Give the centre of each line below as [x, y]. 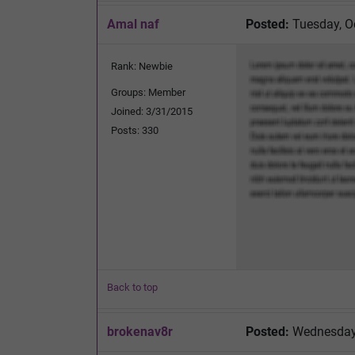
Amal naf [133, 24]
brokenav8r [140, 331]
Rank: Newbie [142, 66]
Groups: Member [148, 92]
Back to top [132, 287]
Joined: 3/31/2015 [152, 111]
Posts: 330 [135, 130]
